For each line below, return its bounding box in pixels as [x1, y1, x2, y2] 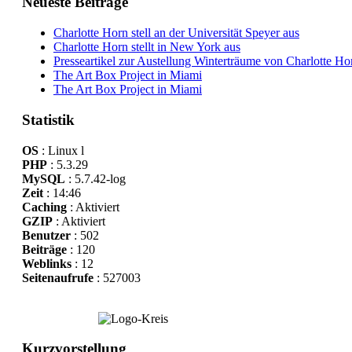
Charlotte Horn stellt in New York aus [53, 40, 240, 54]
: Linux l [38, 143, 84, 157]
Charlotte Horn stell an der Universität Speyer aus [53, 26, 299, 40]
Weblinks [21, 256, 71, 270]
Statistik [21, 111, 75, 128]
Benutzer [21, 228, 71, 242]
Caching [21, 200, 67, 214]
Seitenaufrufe [21, 270, 93, 284]
